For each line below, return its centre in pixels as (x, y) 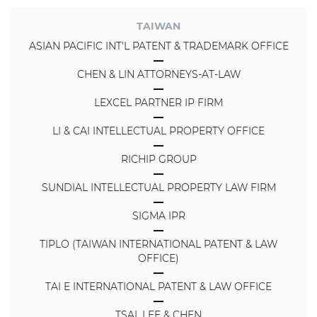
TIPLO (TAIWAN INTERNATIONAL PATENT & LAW (158, 244)
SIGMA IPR (158, 216)
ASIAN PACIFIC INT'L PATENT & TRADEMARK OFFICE (158, 46)
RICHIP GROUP (158, 160)
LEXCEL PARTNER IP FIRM (158, 103)
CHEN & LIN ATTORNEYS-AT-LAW (158, 75)
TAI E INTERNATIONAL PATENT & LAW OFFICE (158, 287)
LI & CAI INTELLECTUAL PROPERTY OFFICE (158, 131)
